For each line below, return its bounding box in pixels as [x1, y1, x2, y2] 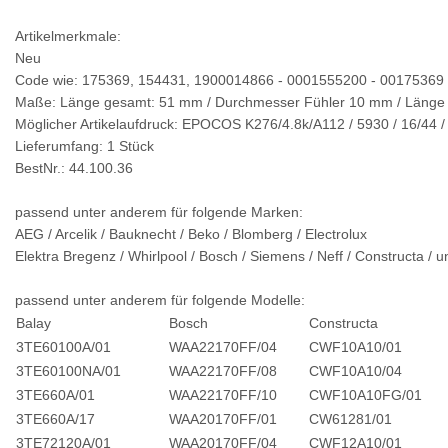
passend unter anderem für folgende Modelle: [15, 292, 305, 309]
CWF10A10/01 [309, 339, 402, 356]
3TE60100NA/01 [16, 363, 121, 380]
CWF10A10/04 [309, 363, 402, 380]
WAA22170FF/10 [169, 387, 277, 404]
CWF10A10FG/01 [309, 387, 422, 404]
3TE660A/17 [16, 411, 95, 428]
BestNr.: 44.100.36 [15, 160, 133, 177]
